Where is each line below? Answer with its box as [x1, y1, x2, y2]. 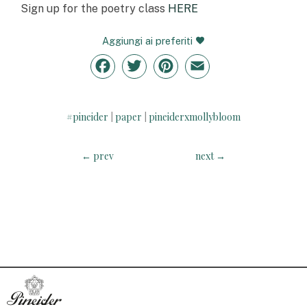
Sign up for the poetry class [21, 1, 168, 15]
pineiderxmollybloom [149, 110, 241, 124]
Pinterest [175, 59, 224, 73]
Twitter [144, 59, 182, 73]
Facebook [112, 59, 163, 73]
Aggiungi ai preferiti [102, 35, 195, 47]
